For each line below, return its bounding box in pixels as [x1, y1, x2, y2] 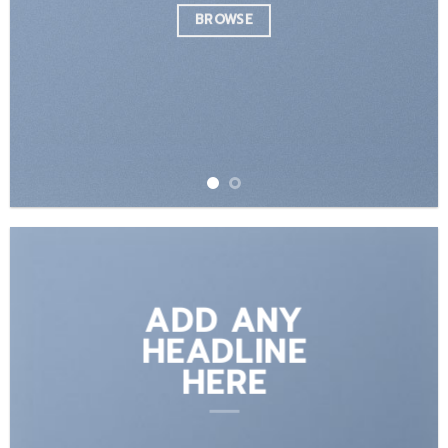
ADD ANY [144, 296, 304, 345]
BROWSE [194, 10, 254, 31]
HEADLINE [141, 327, 307, 376]
